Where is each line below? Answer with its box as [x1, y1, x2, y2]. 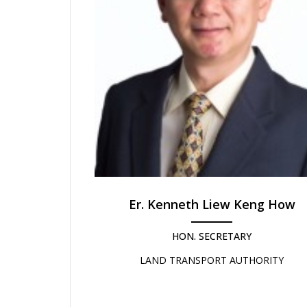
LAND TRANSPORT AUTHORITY [140, 254, 284, 267]
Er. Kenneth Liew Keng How [128, 196, 295, 213]
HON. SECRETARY [172, 230, 251, 243]
